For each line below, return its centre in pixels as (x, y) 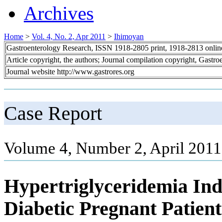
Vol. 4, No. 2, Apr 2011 (69, 36)
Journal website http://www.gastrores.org (70, 71)
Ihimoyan (129, 36)
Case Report (53, 113)
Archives (59, 13)
